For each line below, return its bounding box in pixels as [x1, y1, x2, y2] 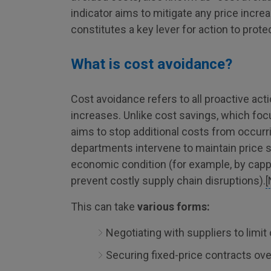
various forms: [137, 200, 210, 213]
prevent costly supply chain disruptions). [71, 174, 266, 187]
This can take [71, 200, 137, 213]
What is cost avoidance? [71, 56, 232, 73]
